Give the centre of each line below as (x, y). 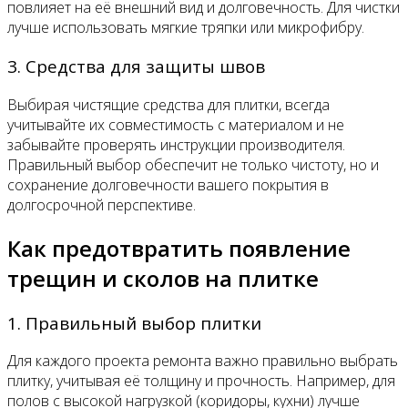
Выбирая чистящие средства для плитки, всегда (168, 104)
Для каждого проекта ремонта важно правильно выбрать (203, 361)
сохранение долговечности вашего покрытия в (168, 184)
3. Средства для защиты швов (136, 66)
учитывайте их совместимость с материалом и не (176, 124)
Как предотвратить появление (179, 248)
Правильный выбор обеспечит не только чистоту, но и (193, 164)
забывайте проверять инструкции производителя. (176, 144)
